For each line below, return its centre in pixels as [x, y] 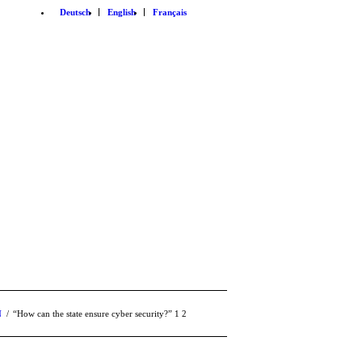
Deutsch [75, 12]
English [122, 12]
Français [170, 12]
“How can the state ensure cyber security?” [93, 314]
